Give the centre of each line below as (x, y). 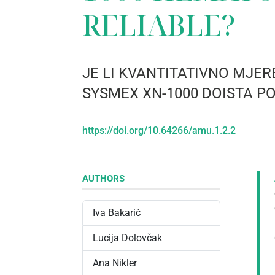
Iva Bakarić (117, 213)
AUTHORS (104, 179)
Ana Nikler (115, 263)
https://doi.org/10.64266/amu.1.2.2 (159, 130)
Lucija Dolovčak (128, 238)
